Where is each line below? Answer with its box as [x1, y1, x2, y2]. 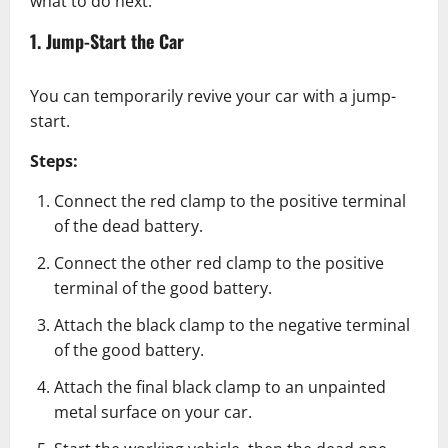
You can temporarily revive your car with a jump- [30, 85, 396, 108]
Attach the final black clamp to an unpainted [54, 376, 386, 399]
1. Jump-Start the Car [30, 28, 184, 55]
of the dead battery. [54, 215, 203, 238]
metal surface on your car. [54, 401, 252, 424]
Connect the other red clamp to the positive [54, 252, 384, 275]
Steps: [30, 150, 78, 173]
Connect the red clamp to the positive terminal [54, 190, 406, 213]
